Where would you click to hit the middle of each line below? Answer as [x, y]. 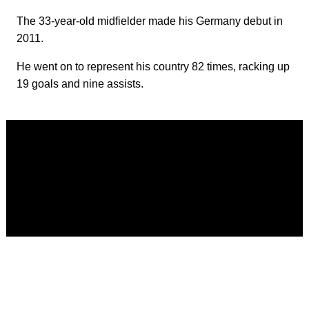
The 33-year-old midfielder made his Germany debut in [150, 21]
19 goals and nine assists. [81, 84]
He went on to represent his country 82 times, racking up [153, 67]
